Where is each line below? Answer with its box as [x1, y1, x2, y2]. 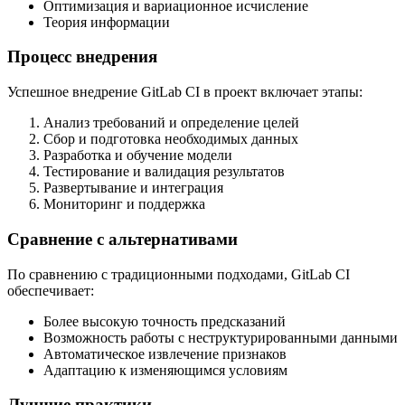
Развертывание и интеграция [43, 180, 223, 196]
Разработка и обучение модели [43, 147, 232, 164]
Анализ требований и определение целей [43, 115, 299, 131]
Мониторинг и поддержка [43, 196, 205, 212]
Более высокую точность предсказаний [43, 313, 286, 329]
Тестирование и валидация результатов [43, 164, 285, 180]
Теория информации [43, 14, 170, 30]
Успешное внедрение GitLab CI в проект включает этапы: [7, 84, 363, 100]
